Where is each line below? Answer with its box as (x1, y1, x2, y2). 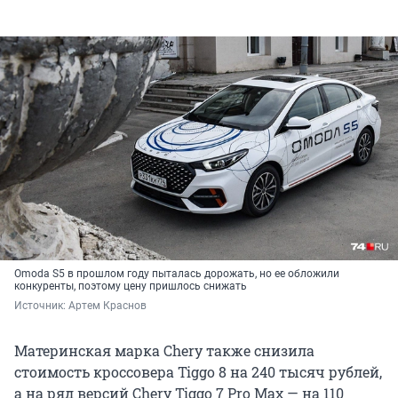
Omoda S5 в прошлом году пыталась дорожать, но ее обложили (14, 267, 339, 281)
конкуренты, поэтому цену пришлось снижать (14, 280, 247, 293)
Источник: (14, 299, 68, 313)
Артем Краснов (68, 299, 147, 313)
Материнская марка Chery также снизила (14, 341, 314, 361)
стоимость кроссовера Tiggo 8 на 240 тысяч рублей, (14, 362, 382, 382)
